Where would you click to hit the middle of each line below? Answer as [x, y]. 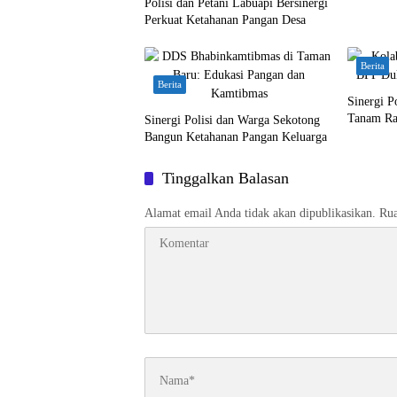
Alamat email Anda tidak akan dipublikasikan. [260, 213]
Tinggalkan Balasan [226, 178]
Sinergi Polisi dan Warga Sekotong [232, 120]
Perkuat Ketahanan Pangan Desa [225, 20]
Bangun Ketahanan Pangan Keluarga [236, 137]
